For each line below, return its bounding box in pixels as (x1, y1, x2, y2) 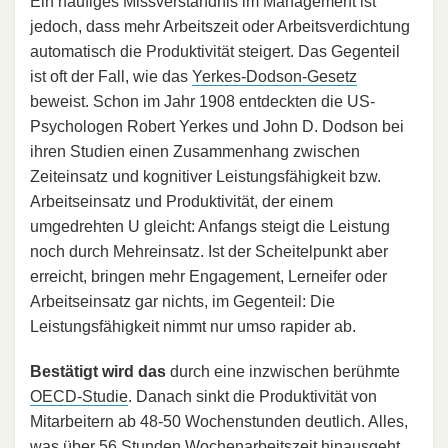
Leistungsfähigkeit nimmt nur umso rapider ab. (30, 317, 356, 335)
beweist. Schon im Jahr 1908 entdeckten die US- (30, 92, 375, 110)
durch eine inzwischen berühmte (166, 362, 400, 380)
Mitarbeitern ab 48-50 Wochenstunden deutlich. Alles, (30, 412, 408, 430)
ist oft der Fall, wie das (30, 67, 192, 85)
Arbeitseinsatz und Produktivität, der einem (30, 192, 333, 210)
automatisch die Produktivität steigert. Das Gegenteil (30, 42, 400, 60)
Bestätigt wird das (30, 362, 166, 380)
